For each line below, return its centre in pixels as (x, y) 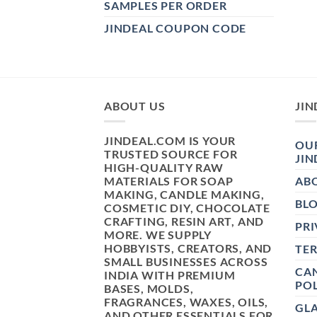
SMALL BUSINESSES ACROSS (186, 261)
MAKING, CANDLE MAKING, (184, 194)
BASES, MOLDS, (149, 288)
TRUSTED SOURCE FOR (171, 154)
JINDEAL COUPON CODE (175, 28)
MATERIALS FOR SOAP (169, 180)
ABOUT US (135, 106)
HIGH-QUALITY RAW (164, 167)
